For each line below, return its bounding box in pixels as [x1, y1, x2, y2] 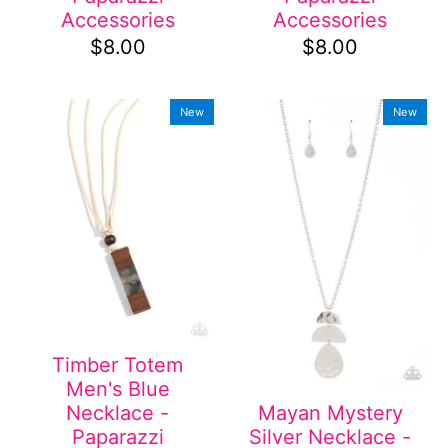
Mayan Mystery [257, 400, 403, 425]
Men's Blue [65, 376, 170, 401]
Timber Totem [52, 352, 184, 377]
